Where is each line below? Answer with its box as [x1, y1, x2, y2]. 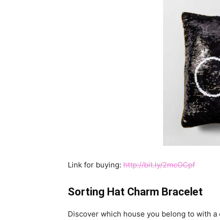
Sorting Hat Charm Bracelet [68, 186, 203, 198]
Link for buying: [68, 160, 123, 169]
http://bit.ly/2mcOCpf [123, 160, 195, 169]
